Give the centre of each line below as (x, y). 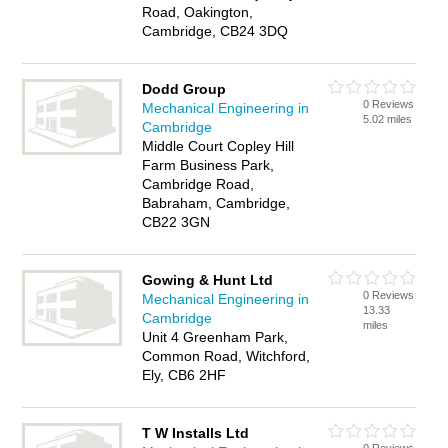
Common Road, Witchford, (226, 356)
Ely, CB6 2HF (184, 375)
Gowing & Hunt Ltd (208, 280)
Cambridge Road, (198, 184)
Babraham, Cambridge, (216, 203)
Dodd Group (184, 89)
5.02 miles (388, 119)
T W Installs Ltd (196, 433)
